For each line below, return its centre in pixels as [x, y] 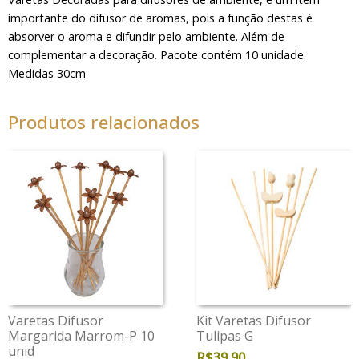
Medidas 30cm [46, 73]
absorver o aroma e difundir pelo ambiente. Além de [146, 36]
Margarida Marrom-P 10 [81, 336]
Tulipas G [225, 336]
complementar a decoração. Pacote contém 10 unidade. [157, 54]
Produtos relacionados [103, 123]
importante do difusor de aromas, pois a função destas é [160, 18]
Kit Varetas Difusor [254, 321]
